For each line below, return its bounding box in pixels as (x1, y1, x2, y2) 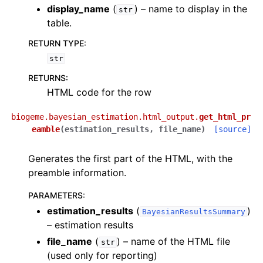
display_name (47, 3, 110, 15)
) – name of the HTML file (117, 235, 231, 247)
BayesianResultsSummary (141, 207, 245, 216)
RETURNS (28, 73, 66, 83)
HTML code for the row (47, 86, 151, 98)
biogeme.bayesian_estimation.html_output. (11, 112, 199, 122)
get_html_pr (199, 112, 251, 122)
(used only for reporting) (47, 249, 157, 261)
